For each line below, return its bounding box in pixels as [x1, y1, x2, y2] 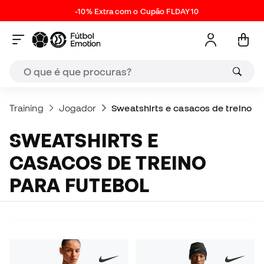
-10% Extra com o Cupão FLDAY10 [75, 7, 199, 16]
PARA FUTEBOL [9, 174, 150, 196]
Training [9, 103, 44, 113]
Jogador [58, 103, 97, 113]
